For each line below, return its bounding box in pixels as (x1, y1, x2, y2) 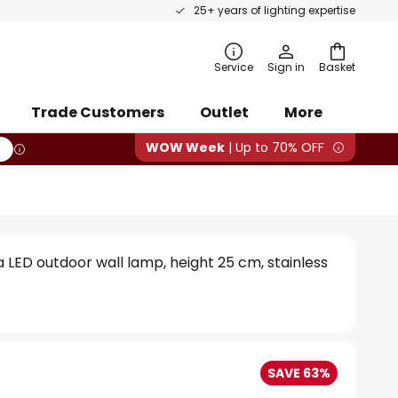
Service (214, 60, 253, 75)
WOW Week (146, 139, 225, 156)
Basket (319, 60, 355, 75)
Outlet (200, 102, 249, 123)
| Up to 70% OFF (225, 139, 324, 156)
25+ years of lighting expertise (194, 3, 355, 18)
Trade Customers (31, 102, 164, 123)
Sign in (267, 60, 305, 75)
